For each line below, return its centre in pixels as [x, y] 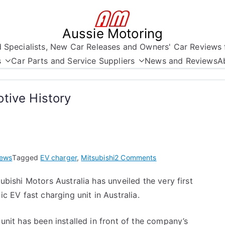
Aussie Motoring [113, 33]
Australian [173, 207]
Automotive [175, 220]
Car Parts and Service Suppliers [73, 61]
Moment [170, 182]
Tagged [26, 157]
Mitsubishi [98, 157]
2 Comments [136, 157]
